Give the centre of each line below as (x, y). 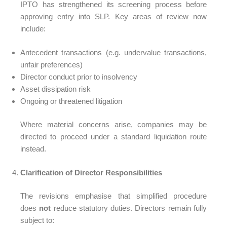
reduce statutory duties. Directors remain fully (129, 208)
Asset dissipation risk (55, 89)
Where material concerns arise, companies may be (113, 124)
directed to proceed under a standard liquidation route (113, 137)
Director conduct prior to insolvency (79, 77)
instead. (33, 149)
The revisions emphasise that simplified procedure (113, 196)
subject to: (37, 220)
